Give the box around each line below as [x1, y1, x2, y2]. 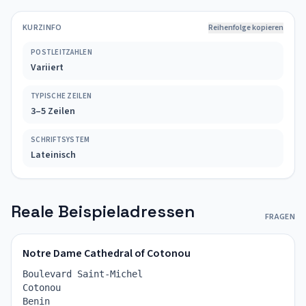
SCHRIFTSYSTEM [31, 135, 90, 145]
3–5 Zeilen [31, 105, 75, 118]
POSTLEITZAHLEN [31, 47, 92, 57]
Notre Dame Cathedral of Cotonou [23, 246, 191, 261]
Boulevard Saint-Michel [23, 268, 143, 279]
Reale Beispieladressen [11, 201, 195, 222]
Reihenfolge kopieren [208, 22, 283, 33]
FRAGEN [265, 211, 295, 223]
